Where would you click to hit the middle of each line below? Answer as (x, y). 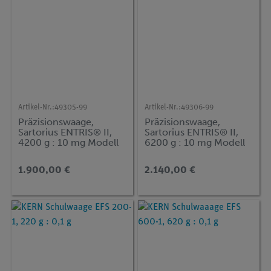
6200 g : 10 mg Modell (195, 142)
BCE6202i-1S (175, 153)
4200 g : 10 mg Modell (69, 142)
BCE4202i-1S (48, 153)
